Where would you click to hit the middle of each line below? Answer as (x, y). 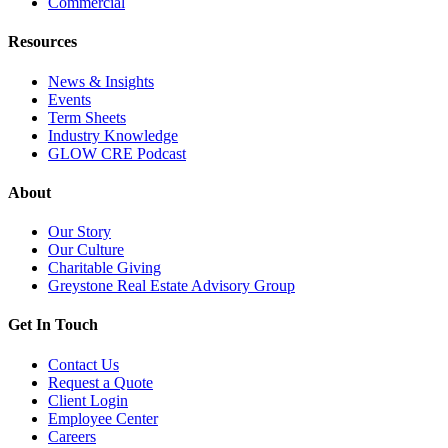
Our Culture (86, 250)
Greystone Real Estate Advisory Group (171, 286)
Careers (72, 436)
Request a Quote (100, 382)
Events (69, 99)
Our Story (79, 232)
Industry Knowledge (113, 135)
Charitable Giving (104, 268)
